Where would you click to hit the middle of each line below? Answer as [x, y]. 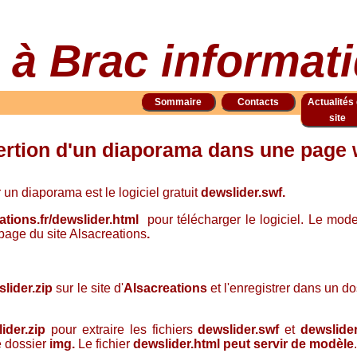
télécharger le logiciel [237, 220]
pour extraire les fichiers [125, 330]
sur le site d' [88, 288]
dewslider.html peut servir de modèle [243, 344]
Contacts [258, 102]
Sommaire [178, 102]
